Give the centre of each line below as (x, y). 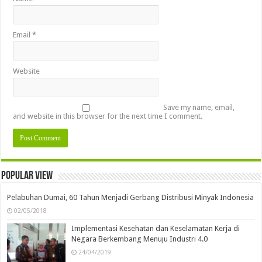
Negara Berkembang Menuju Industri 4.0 (140, 239)
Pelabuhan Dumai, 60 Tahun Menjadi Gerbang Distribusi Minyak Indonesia (131, 198)
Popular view (27, 176)
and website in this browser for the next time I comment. (108, 116)
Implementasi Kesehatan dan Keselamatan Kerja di (156, 229)
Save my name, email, (199, 108)
